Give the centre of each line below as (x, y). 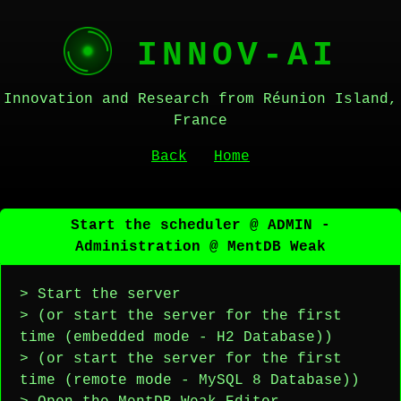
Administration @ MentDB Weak (200, 247)
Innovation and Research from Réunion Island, (200, 99)
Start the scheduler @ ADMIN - (200, 226)
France (200, 121)
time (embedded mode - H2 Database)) (176, 337)
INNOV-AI (225, 55)
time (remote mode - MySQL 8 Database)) (190, 380)
